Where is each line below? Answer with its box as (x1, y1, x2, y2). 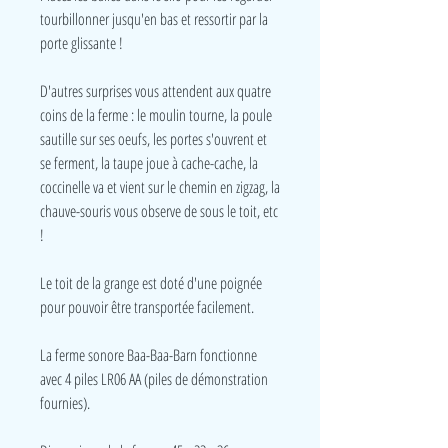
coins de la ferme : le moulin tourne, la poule (40, 104, 272, 126)
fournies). (40, 392, 90, 414)
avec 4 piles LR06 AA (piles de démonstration (40, 368, 268, 390)
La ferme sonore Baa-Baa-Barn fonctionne (40, 344, 257, 366)
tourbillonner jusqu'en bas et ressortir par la (40, 8, 268, 30)
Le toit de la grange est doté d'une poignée (40, 272, 262, 294)
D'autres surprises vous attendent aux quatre (40, 80, 271, 102)
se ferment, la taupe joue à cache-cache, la (40, 152, 258, 174)
